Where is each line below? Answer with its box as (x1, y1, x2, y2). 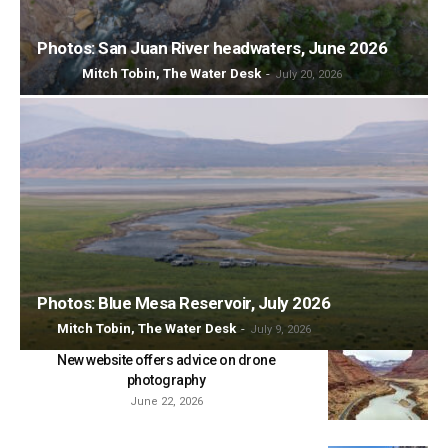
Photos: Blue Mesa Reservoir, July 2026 (37, 292, 330, 313)
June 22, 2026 (129, 394, 203, 408)
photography (126, 371, 206, 388)
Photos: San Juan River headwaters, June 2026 (37, 37, 387, 58)
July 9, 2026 (249, 322, 311, 336)
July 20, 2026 (275, 67, 342, 81)
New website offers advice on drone (57, 351, 275, 368)
